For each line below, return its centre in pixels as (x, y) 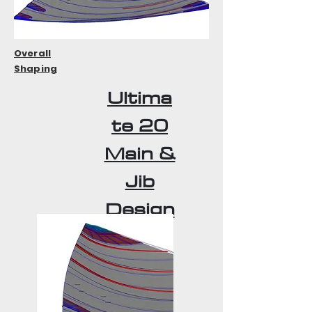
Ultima (140, 97)
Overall (32, 53)
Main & (140, 153)
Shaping (36, 69)
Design (140, 209)
